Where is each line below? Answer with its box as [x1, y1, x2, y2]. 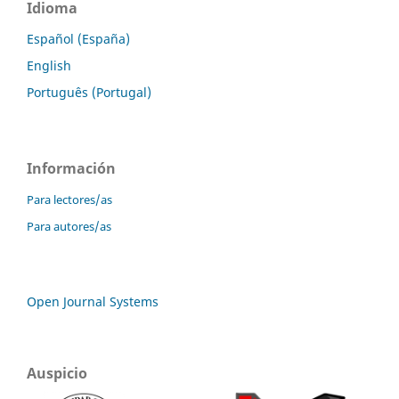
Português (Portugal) [27, 83, 151, 101]
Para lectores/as [27, 191, 112, 208]
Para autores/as [27, 217, 111, 234]
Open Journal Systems [27, 292, 159, 310]
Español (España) [27, 29, 130, 47]
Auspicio [27, 362, 87, 383]
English [27, 56, 71, 74]
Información [27, 158, 116, 178]
